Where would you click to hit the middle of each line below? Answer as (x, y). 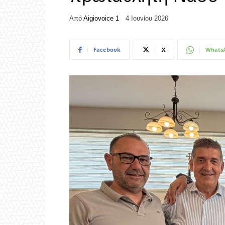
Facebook (107, 50)
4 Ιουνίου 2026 (147, 19)
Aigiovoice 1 (101, 18)
